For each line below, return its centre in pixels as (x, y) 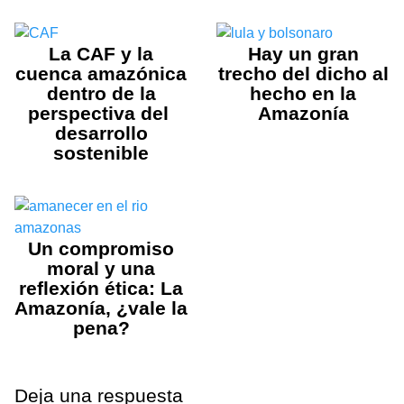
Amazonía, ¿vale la (101, 308)
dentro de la (101, 93)
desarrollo (101, 133)
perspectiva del (101, 113)
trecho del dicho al (303, 73)
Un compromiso (101, 248)
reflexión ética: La (101, 288)
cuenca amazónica (101, 73)
